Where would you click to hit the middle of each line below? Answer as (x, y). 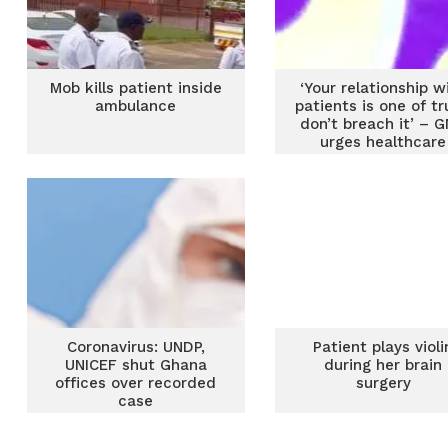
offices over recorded (136, 383)
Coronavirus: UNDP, (135, 347)
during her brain (383, 365)
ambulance (136, 106)
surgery (383, 383)
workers (383, 160)
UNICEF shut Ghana (135, 365)
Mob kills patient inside (135, 88)
